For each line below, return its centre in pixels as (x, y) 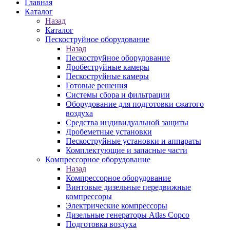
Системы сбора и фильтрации (118, 95)
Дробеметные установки (109, 132)
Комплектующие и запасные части (127, 150)
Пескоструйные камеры (107, 76)
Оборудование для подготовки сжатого (135, 104)
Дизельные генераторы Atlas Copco (128, 215)
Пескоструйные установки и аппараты (133, 141)
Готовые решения (97, 85)
